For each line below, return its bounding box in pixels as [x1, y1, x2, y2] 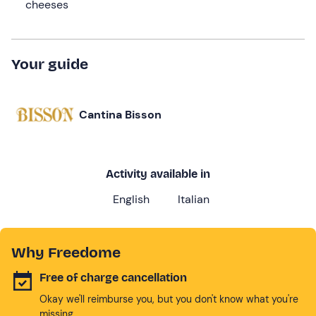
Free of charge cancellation [39, 270, 187, 284]
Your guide [11, 54, 88, 73]
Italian [177, 191, 209, 207]
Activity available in [106, 166, 210, 181]
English [112, 191, 150, 207]
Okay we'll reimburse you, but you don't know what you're [39, 292, 298, 305]
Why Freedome [11, 243, 121, 262]
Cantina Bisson [79, 107, 162, 122]
